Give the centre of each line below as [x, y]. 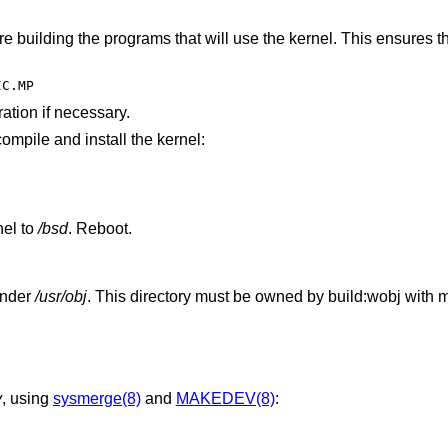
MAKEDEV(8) [225, 398]
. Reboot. [99, 229]
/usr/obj [60, 297]
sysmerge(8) [96, 398]
